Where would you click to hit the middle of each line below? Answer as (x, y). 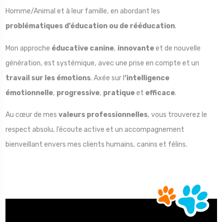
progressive (78, 93)
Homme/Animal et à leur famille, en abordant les (83, 11)
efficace (160, 93)
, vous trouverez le (177, 114)
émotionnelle (29, 93)
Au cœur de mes (32, 114)
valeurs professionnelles (103, 114)
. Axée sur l (107, 78)
